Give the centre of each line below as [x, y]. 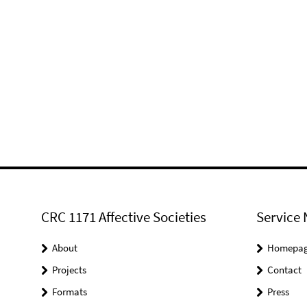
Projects [69, 270]
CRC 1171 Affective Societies [124, 217]
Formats [70, 292]
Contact [284, 270]
